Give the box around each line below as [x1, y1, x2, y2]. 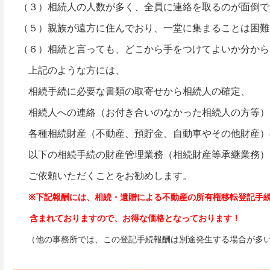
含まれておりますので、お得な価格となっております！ [19, 213, 240, 223]
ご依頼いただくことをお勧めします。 [19, 171, 192, 181]
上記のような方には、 [19, 65, 125, 75]
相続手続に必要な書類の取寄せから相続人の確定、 [19, 86, 250, 96]
